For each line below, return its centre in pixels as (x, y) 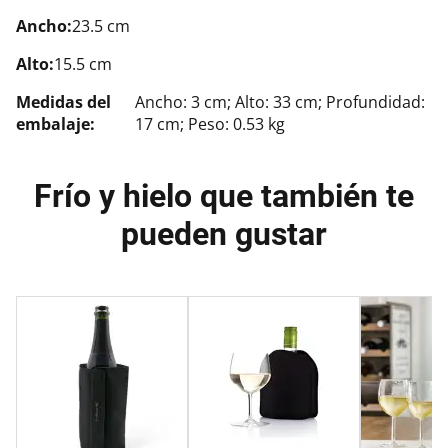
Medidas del (63, 101)
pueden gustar (224, 234)
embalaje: (55, 123)
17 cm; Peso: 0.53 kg (210, 123)
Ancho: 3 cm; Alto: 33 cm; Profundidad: (280, 101)
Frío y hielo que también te (224, 196)
